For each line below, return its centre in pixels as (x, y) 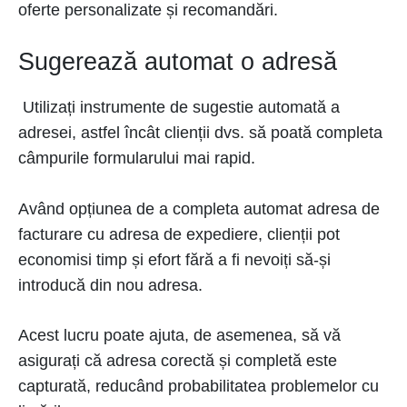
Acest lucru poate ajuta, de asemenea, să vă (179, 335)
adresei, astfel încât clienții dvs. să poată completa (200, 133)
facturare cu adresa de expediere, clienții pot (179, 234)
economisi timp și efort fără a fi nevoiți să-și (174, 260)
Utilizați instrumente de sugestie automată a (179, 107)
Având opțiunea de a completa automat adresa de (199, 209)
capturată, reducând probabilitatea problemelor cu (199, 386)
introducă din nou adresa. (113, 285)
